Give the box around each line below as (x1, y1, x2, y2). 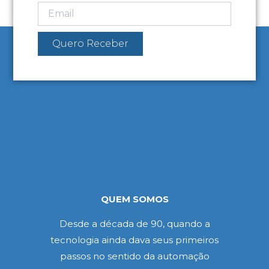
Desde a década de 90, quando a (59, 218, 210, 230)
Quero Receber (52, 38, 128, 50)
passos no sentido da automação (59, 250, 210, 262)
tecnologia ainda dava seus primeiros (50, 234, 219, 246)
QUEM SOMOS (100, 193, 169, 205)
